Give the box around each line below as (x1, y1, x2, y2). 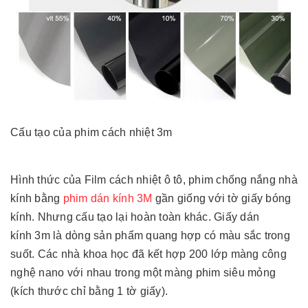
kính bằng (10, 192, 60, 204)
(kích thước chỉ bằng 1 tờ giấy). (10, 285, 168, 297)
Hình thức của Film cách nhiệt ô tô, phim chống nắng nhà (10, 173, 298, 186)
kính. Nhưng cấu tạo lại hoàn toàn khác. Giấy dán (10, 210, 259, 223)
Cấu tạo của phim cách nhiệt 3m (10, 126, 173, 138)
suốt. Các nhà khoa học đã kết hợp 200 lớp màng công (10, 247, 287, 260)
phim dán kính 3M (60, 192, 153, 204)
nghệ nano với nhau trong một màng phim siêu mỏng (10, 266, 276, 278)
